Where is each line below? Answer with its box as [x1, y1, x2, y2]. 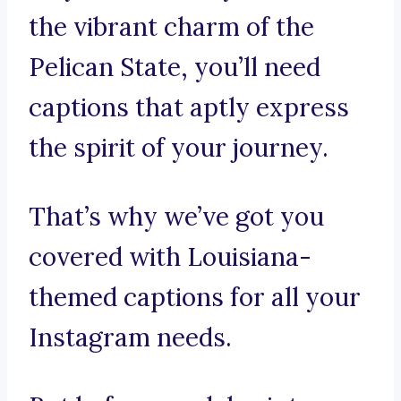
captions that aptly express [29, 91, 349, 124]
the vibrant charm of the [29, 11, 314, 44]
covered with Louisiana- [29, 241, 311, 274]
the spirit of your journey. [29, 132, 328, 165]
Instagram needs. [29, 321, 232, 354]
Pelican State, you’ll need [29, 51, 320, 84]
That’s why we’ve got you [29, 200, 324, 234]
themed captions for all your [29, 281, 361, 314]
